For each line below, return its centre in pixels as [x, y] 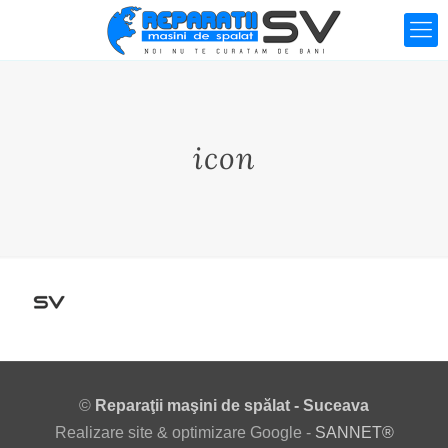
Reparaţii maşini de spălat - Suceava [232, 405]
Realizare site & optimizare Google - [184, 432]
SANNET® [354, 432]
